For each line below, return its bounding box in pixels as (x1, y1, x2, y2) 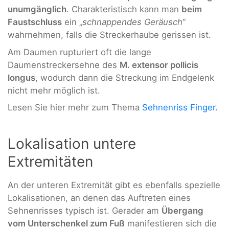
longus (8, 72, 35, 83)
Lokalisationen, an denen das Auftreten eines (8, 192, 191, 203)
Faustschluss (8, 17, 62, 28)
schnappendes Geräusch (82, 17, 182, 28)
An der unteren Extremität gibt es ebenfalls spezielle (8, 179, 220, 190)
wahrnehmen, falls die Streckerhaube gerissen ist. (8, 30, 211, 40)
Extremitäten (8, 152, 93, 170)
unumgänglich (8, 4, 66, 15)
